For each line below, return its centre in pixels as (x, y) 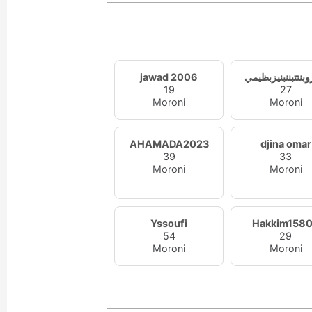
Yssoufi (169, 223)
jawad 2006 (169, 77)
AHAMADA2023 (169, 144)
